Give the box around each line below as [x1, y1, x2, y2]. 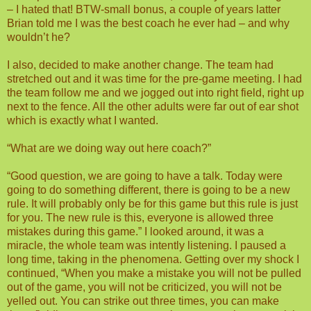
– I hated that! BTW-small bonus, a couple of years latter [7, 3, 280, 15]
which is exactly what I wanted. [7, 114, 158, 126]
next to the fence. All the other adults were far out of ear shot [7, 100, 299, 112]
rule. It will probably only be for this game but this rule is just [7, 197, 298, 210]
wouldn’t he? [7, 31, 70, 43]
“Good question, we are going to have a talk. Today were [7, 169, 283, 182]
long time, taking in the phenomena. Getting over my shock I [7, 253, 299, 265]
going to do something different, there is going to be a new [7, 183, 290, 196]
